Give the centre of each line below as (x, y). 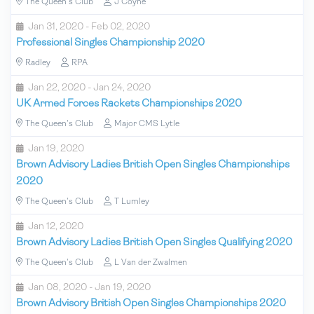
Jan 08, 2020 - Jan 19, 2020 (89, 287)
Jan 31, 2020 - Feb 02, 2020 (89, 27)
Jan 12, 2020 (56, 226)
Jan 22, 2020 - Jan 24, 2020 (89, 88)
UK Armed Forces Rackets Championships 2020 (129, 104)
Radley (38, 63)
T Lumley (132, 202)
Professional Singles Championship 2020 (110, 43)
